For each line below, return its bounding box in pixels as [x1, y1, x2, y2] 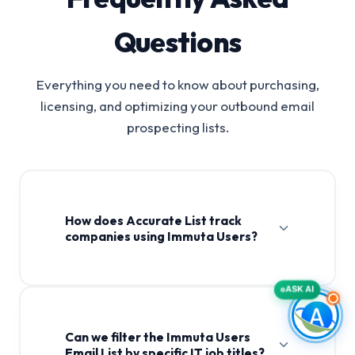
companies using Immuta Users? [64, 227, 258, 244]
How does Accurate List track [64, 212, 242, 228]
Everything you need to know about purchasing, [36, 76, 319, 93]
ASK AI [284, 283, 315, 295]
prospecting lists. [126, 119, 229, 136]
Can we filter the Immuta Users [64, 328, 250, 345]
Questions [113, 25, 242, 59]
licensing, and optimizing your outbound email [40, 97, 315, 114]
